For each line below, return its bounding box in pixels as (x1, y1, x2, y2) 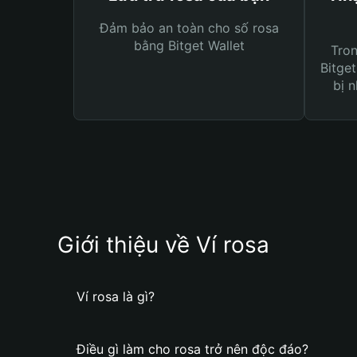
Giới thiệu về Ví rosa (57, 231, 269, 258)
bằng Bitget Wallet (133, 37, 245, 53)
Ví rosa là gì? (76, 288, 155, 304)
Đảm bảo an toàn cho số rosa (99, 20, 279, 36)
